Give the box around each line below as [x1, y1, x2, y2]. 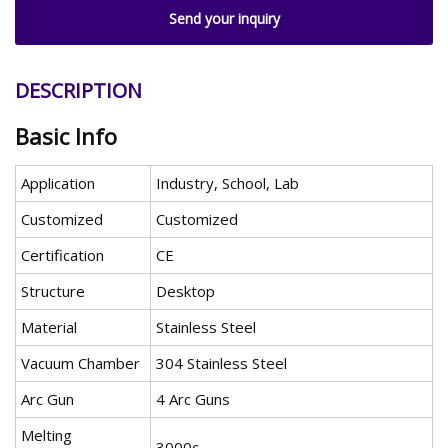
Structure [21, 281, 85, 302]
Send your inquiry [168, 8, 280, 28]
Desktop [156, 281, 215, 302]
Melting [21, 425, 72, 446]
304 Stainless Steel [156, 353, 287, 374]
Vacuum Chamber [21, 353, 140, 374]
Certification [21, 245, 104, 266]
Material [21, 317, 77, 338]
